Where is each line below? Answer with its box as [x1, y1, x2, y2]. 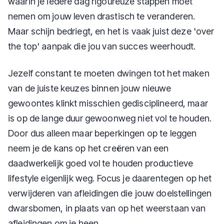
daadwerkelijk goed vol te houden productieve [8, 158, 193, 168]
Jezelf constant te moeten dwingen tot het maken [8, 68, 209, 78]
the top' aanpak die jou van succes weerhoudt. [8, 41, 196, 51]
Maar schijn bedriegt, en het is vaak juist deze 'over [8, 26, 214, 36]
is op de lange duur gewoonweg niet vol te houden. [8, 113, 212, 123]
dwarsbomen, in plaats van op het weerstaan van [8, 203, 206, 213]
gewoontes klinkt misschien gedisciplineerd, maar [8, 98, 208, 108]
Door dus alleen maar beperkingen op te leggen [8, 128, 197, 138]
